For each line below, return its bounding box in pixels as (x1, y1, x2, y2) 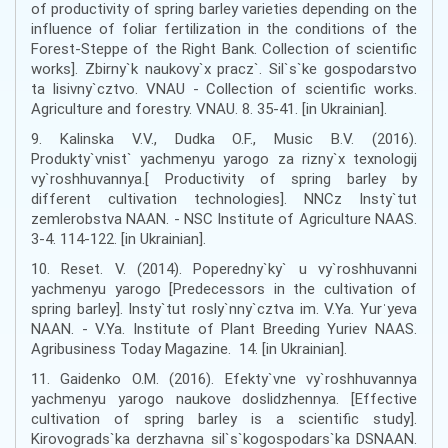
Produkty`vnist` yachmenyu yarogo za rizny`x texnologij (31, 149, 417, 169)
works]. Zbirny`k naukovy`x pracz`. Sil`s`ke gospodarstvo (31, 59, 417, 79)
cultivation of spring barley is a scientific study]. (31, 409, 417, 429)
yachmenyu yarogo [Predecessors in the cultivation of (31, 279, 417, 299)
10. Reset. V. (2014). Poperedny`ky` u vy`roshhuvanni (31, 259, 417, 279)
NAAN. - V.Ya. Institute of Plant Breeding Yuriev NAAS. (31, 319, 417, 339)
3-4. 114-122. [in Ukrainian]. (31, 229, 206, 249)
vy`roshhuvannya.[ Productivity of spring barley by (31, 169, 417, 189)
